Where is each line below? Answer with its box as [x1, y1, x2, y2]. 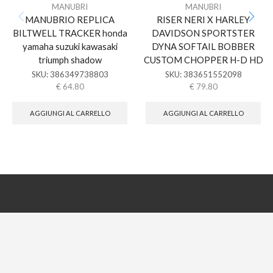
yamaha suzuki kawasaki [22, 41, 118, 52]
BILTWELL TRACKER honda [12, 27, 127, 38]
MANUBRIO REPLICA [25, 14, 115, 25]
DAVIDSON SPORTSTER [152, 27, 255, 38]
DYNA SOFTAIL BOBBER [152, 41, 255, 52]
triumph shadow [38, 54, 102, 65]
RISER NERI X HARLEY [157, 14, 250, 25]
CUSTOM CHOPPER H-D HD [143, 54, 263, 65]
